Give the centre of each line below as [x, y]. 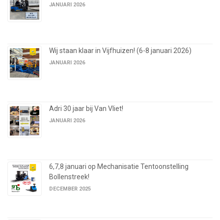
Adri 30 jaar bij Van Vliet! [86, 109]
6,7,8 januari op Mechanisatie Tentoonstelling [119, 167]
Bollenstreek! [69, 177]
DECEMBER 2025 [70, 189]
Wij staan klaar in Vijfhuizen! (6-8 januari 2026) [120, 51]
